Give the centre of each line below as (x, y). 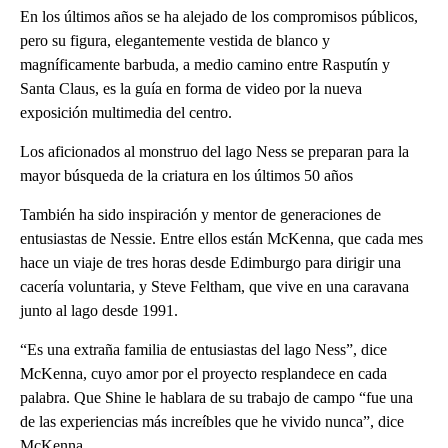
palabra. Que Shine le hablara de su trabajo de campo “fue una (216, 397)
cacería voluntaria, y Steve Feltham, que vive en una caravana (214, 286)
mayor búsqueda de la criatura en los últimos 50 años (186, 175)
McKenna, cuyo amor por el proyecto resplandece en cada (203, 373)
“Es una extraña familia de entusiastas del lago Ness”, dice (203, 349)
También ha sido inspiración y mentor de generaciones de (200, 214)
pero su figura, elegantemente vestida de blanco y (175, 40)
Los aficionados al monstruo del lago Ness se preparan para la (214, 151)
